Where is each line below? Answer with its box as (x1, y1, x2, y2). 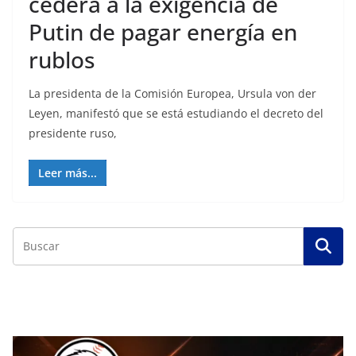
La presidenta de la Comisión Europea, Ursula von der (29, 86, 316, 101)
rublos (29, 44, 95, 75)
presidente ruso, (29, 126, 117, 141)
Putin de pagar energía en (29, 17, 297, 47)
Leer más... (38, 165, 97, 180)
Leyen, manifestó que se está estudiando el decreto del (29, 106, 323, 121)
